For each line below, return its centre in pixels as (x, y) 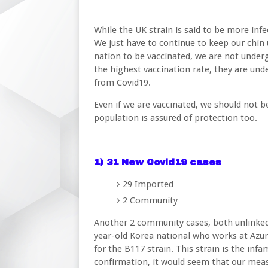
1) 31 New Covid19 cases (158, 162)
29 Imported (149, 184)
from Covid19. (124, 83)
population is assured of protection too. (176, 118)
